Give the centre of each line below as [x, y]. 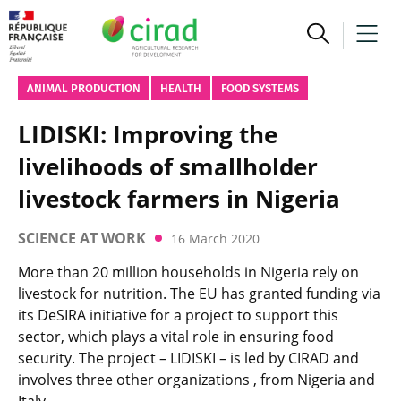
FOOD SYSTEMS [260, 88]
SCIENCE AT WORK [82, 238]
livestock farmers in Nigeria [179, 199]
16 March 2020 [215, 238]
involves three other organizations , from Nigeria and [196, 380]
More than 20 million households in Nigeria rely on [188, 272]
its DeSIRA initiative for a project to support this [178, 315]
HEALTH [181, 88]
